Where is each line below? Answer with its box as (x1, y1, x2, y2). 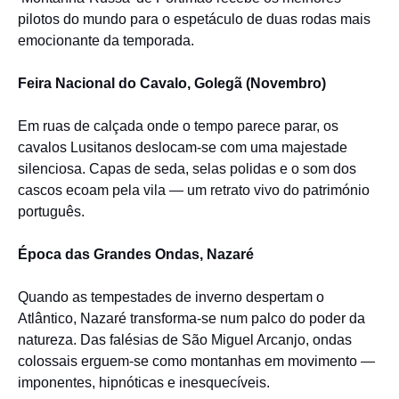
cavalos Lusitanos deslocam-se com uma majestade (18, 140, 347, 155)
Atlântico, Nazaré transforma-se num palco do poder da (18, 311, 365, 326)
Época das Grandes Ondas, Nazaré (18, 247, 254, 262)
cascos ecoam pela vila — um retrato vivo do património (18, 183, 370, 198)
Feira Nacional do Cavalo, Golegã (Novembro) (18, 76, 326, 91)
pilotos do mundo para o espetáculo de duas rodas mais (18, 12, 370, 27)
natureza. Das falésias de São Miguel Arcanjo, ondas (18, 332, 352, 347)
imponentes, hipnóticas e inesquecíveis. (18, 375, 270, 390)
